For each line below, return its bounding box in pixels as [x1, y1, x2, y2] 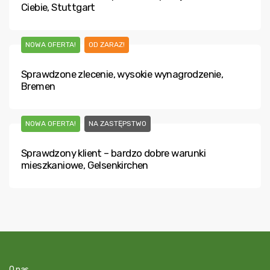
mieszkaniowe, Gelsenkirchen [21, 159, 148, 171]
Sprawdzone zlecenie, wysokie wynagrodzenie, [21, 68, 224, 80]
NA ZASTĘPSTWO [89, 119, 146, 128]
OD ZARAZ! [89, 40, 125, 49]
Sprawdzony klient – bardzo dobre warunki [21, 147, 206, 159]
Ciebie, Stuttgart [21, 1, 95, 13]
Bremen [21, 80, 55, 92]
